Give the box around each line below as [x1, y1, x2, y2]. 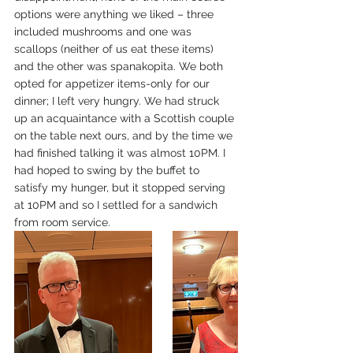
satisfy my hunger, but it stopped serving [14, 181, 229, 194]
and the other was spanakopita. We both [14, 60, 226, 72]
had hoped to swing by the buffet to [14, 164, 203, 176]
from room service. [14, 216, 110, 229]
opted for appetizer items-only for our [14, 77, 213, 90]
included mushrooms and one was [14, 25, 195, 38]
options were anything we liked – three [14, 8, 217, 20]
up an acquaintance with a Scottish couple [14, 112, 237, 124]
